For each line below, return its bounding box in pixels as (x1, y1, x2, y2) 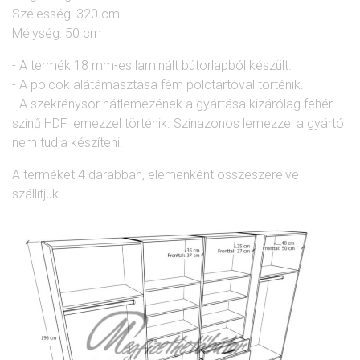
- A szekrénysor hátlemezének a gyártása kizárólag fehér (12, 96, 333, 112)
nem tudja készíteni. (12, 135, 123, 151)
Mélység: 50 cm (12, 26, 101, 42)
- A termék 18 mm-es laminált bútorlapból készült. (12, 58, 292, 74)
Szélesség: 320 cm (12, 6, 120, 22)
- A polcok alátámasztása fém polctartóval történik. (12, 77, 304, 93)
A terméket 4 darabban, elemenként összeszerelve (12, 167, 299, 183)
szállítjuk (12, 186, 59, 202)
